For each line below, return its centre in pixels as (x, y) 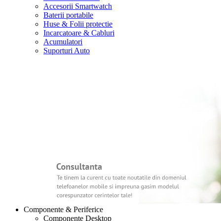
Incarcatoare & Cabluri (79, 33)
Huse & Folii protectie (78, 24)
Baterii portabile (68, 15)
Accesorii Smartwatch (78, 6)
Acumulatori (63, 42)
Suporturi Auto (67, 51)
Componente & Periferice (63, 209)
